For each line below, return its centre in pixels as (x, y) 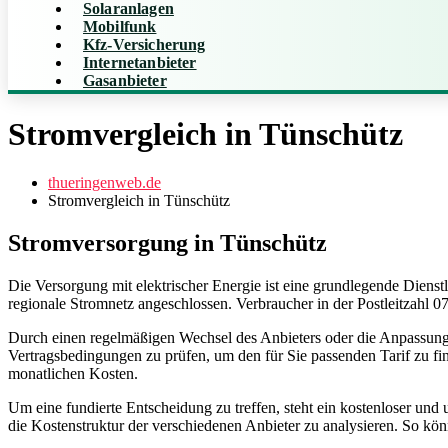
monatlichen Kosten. (73, 373)
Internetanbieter (140, 63)
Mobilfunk (120, 27)
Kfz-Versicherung (144, 45)
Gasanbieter (125, 81)
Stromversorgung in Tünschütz (167, 243)
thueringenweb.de (104, 183)
